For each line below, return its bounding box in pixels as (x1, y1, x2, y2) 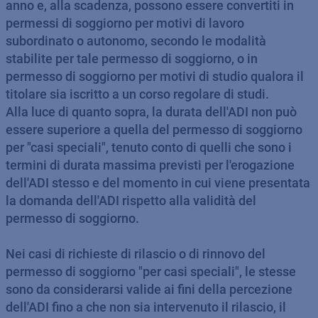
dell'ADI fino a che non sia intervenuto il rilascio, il (6, 300, 286, 314)
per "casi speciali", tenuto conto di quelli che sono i (6, 140, 292, 155)
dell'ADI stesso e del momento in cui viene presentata (6, 175, 310, 190)
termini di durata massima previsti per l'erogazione (6, 158, 295, 172)
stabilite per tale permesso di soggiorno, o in (6, 51, 258, 66)
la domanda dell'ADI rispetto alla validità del (6, 193, 256, 208)
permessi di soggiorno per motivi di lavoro (6, 16, 244, 31)
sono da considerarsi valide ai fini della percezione (6, 282, 292, 297)
